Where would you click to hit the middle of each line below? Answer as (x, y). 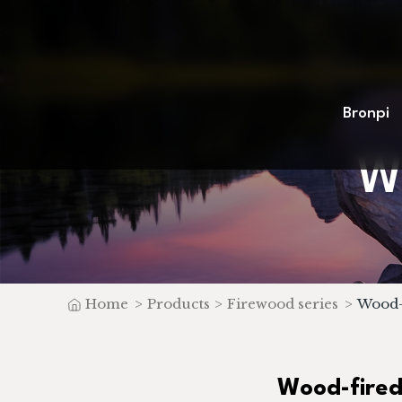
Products (178, 304)
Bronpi (367, 114)
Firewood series (282, 304)
